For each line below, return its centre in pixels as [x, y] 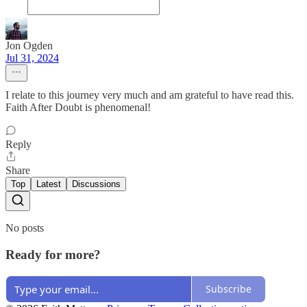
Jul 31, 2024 [32, 58]
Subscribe [229, 289]
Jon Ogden [29, 46]
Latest [49, 184]
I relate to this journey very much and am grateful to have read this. [150, 95]
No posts [25, 228]
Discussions [96, 184]
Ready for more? [53, 254]
